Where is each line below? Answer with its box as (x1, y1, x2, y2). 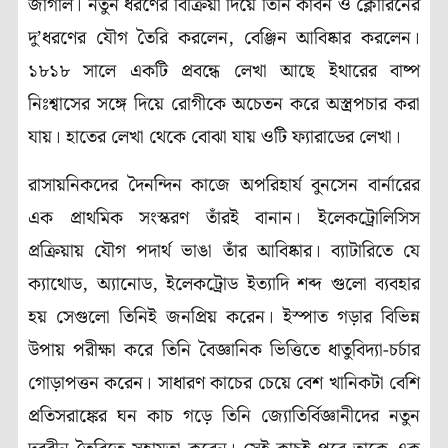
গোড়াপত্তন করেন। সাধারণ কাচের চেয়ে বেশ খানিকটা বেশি (28, 368, 420, 398)
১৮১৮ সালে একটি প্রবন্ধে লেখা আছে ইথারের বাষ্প (28, 57, 420, 87)
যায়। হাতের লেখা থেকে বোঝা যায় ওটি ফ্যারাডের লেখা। (28, 123, 401, 153)
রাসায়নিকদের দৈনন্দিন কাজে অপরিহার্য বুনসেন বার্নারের (28, 170, 420, 200)
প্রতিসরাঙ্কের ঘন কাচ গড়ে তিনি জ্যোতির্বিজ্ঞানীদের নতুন (28, 401, 420, 431)
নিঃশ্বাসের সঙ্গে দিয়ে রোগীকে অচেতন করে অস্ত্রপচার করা (28, 90, 420, 120)
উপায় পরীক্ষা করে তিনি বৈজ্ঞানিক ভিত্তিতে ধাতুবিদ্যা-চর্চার (28, 335, 420, 365)
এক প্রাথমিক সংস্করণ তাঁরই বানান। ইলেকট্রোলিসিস (28, 203, 420, 233)
